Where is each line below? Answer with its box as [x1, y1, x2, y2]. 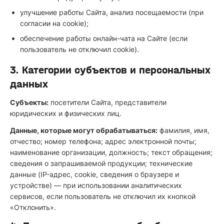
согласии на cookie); [20, 19, 88, 27]
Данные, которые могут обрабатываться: [10, 126, 157, 134]
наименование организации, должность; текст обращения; [10, 148, 212, 156]
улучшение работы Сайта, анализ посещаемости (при [20, 8, 203, 16]
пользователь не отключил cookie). [20, 45, 139, 53]
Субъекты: [10, 98, 48, 106]
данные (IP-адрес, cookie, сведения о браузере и [10, 170, 179, 178]
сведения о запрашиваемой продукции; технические [10, 159, 192, 167]
